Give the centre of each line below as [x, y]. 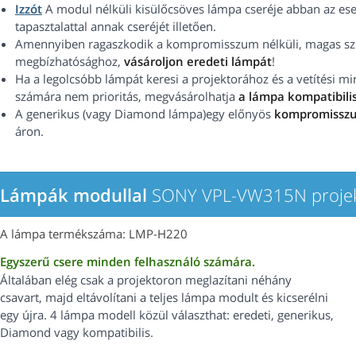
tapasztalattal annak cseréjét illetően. [116, 27]
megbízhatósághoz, [70, 62]
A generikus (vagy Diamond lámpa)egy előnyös [143, 114]
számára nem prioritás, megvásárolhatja [127, 97]
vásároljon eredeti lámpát [198, 62]
